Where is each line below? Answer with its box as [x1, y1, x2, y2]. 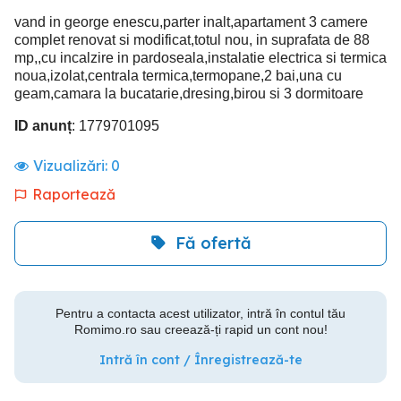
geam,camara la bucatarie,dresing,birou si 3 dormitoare [14, 85, 363, 101]
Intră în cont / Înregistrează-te [98, 351, 303, 368]
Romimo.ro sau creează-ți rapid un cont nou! [73, 321, 328, 337]
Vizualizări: [33, 156, 111, 175]
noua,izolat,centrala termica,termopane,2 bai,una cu [14, 67, 342, 83]
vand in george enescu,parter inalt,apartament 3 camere [14, 13, 368, 30]
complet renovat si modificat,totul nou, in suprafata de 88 [14, 31, 370, 47]
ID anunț [14, 117, 72, 133]
